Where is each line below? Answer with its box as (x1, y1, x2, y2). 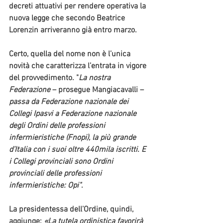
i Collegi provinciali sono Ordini (9, 157, 115, 167)
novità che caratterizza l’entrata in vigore (9, 61, 148, 72)
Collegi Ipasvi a (9, 109, 61, 119)
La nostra (79, 73, 112, 84)
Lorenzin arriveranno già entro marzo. (9, 25, 139, 36)
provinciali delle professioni (9, 169, 104, 179)
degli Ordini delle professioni (9, 121, 107, 131)
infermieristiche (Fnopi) (9, 133, 89, 143)
